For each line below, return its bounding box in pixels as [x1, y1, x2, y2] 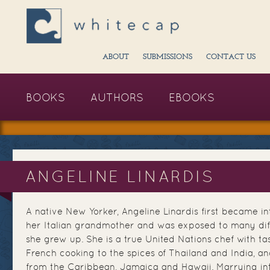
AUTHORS [90, 91, 143, 104]
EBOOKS [169, 91, 215, 104]
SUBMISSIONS [143, 53, 192, 61]
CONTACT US [206, 53, 256, 61]
